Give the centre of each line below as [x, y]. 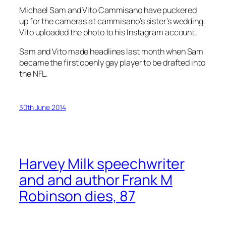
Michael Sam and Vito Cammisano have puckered [108, 10]
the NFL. [34, 73]
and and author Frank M [96, 180]
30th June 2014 [43, 107]
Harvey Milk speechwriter [102, 163]
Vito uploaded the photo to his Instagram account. [108, 32]
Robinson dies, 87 [77, 196]
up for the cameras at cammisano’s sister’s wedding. [112, 21]
